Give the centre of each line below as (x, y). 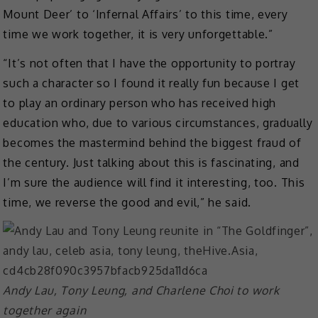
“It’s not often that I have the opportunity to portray (149, 63)
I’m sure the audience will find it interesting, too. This (154, 182)
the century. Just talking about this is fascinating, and (151, 162)
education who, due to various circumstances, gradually (158, 122)
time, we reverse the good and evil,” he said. (127, 202)
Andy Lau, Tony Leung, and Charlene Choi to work (141, 291)
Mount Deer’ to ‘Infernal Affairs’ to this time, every (146, 14)
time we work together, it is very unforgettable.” (138, 34)
